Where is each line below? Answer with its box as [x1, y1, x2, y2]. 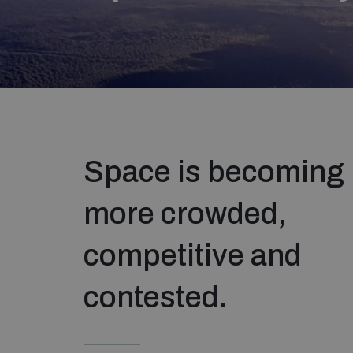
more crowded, [84, 198, 286, 230]
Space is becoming [84, 156, 344, 188]
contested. [84, 281, 227, 314]
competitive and [84, 240, 302, 272]
